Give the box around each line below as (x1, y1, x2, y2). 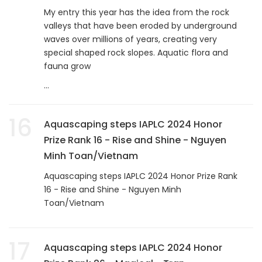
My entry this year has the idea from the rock (44, 6, 229, 18)
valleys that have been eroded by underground (44, 19, 237, 32)
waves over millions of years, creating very (44, 33, 217, 45)
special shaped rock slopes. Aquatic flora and (44, 46, 228, 58)
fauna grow (44, 60, 91, 72)
